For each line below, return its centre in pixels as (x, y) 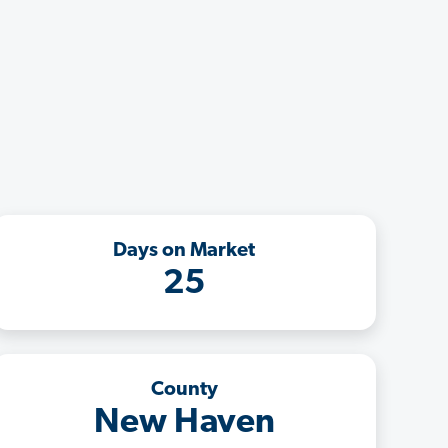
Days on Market (184, 250)
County (184, 389)
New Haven (184, 423)
